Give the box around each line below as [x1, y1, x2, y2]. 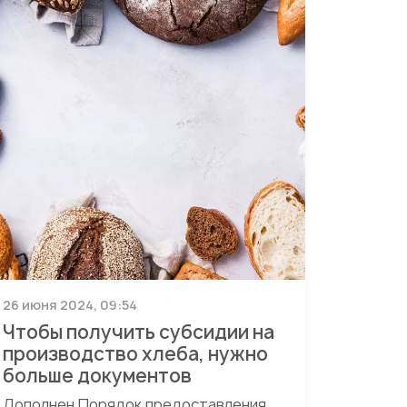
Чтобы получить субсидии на [2, 320, 274, 344]
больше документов [2, 363, 192, 388]
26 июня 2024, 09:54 [2, 296, 137, 313]
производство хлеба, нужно [2, 342, 268, 366]
